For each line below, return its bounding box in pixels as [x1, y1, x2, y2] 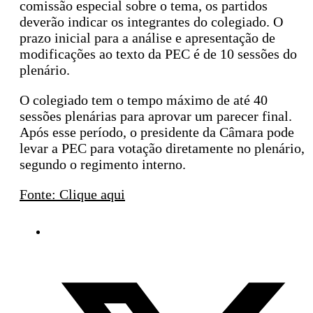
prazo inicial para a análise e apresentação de [20, 30, 275, 46]
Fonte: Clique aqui [20, 187, 125, 203]
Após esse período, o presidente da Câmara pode [20, 124, 294, 140]
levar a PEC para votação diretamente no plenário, [20, 140, 305, 156]
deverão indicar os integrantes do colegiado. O [20, 14, 283, 30]
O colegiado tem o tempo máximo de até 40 [20, 92, 268, 108]
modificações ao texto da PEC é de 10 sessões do [20, 46, 297, 62]
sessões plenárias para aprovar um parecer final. [20, 108, 292, 124]
